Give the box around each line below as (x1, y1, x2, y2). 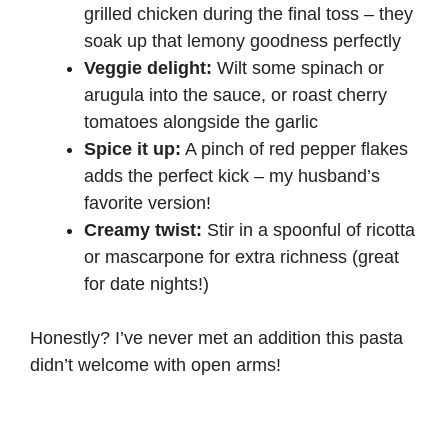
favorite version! (84, 193, 211, 214)
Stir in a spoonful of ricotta (202, 220, 415, 241)
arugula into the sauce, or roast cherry (84, 85, 387, 106)
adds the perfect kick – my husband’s (84, 166, 380, 187)
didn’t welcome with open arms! (30, 355, 281, 376)
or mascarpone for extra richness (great (84, 247, 399, 268)
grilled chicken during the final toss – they (84, 4, 413, 25)
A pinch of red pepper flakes (181, 139, 408, 160)
